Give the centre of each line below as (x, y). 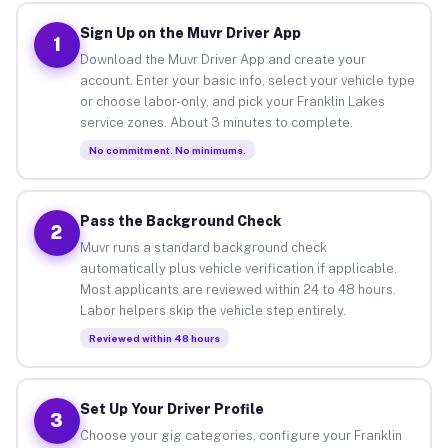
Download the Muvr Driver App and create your (222, 59)
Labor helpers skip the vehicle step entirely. (212, 310)
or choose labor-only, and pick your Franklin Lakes (232, 101)
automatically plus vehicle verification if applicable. (238, 268)
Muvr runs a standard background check (203, 247)
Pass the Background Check (180, 220)
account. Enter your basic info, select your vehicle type (247, 80)
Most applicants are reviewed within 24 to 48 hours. (237, 289)
